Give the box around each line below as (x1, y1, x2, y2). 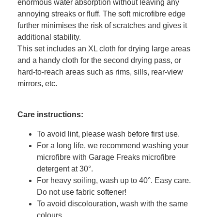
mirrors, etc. (17, 79, 57, 88)
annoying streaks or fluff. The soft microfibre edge (17, 9, 186, 18)
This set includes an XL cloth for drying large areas (17, 44, 190, 53)
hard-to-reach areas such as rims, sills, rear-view (17, 67, 183, 76)
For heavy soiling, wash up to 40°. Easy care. (37, 176, 191, 185)
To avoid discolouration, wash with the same (37, 199, 188, 208)
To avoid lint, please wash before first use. (37, 129, 180, 138)
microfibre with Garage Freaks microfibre (37, 153, 176, 161)
